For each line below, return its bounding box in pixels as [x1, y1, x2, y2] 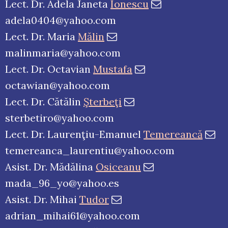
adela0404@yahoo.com [5, 14, 116, 27]
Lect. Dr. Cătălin [5, 95, 83, 108]
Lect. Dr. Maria [5, 30, 78, 43]
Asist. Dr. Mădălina [5, 160, 96, 174]
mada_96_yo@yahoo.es [5, 177, 119, 190]
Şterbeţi [83, 95, 122, 108]
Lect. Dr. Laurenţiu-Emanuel [5, 128, 144, 141]
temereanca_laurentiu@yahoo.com [5, 144, 175, 157]
